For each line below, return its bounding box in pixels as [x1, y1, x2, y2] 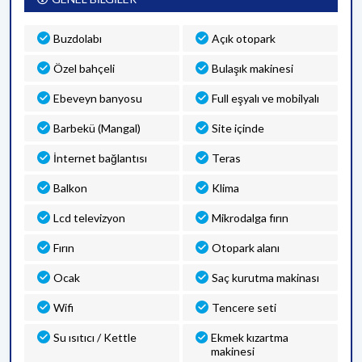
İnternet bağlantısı [53, 151, 147, 165]
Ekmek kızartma [210, 330, 288, 344]
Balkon [53, 181, 87, 195]
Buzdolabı [53, 32, 102, 45]
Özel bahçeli [53, 61, 115, 75]
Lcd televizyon [53, 211, 125, 225]
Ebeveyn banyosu [53, 91, 142, 105]
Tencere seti [212, 301, 276, 314]
